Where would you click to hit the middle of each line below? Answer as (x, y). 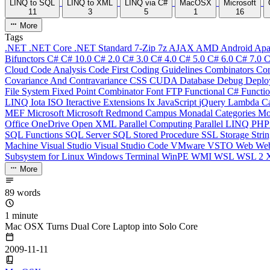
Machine (23, 145)
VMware (189, 145)
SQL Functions (35, 134)
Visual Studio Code (132, 145)
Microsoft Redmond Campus (123, 113)
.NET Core (52, 48)
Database (198, 80)
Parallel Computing (157, 124)
